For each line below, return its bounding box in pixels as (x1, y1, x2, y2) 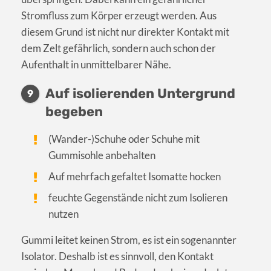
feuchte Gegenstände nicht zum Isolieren (48, 191, 228, 204)
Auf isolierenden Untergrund (45, 85, 235, 102)
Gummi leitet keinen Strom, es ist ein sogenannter (21, 233, 237, 247)
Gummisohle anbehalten (48, 149, 156, 162)
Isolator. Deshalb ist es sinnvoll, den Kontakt (21, 250, 214, 263)
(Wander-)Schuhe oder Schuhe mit (48, 132, 200, 146)
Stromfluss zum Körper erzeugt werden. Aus (21, 9, 217, 22)
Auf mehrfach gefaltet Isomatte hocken (48, 170, 221, 183)
